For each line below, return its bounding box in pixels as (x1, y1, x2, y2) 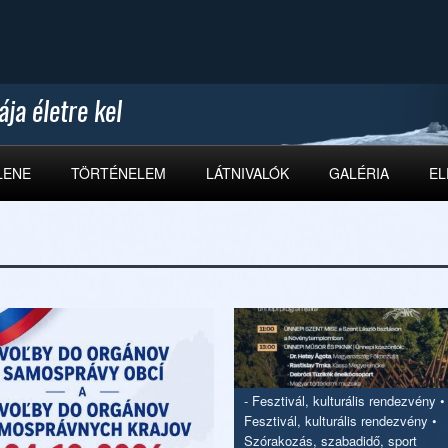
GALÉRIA (329, 163, 389, 183)
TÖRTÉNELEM (71, 163, 166, 183)
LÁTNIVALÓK (206, 163, 289, 183)
